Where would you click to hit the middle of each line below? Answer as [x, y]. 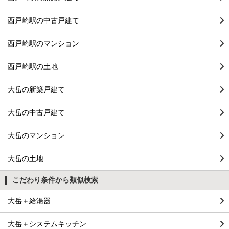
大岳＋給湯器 [29, 201]
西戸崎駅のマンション [43, 43]
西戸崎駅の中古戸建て [43, 20]
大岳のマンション [36, 135]
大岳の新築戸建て [36, 89]
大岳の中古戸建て [36, 112]
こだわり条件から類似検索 [55, 180]
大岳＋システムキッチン [47, 224]
